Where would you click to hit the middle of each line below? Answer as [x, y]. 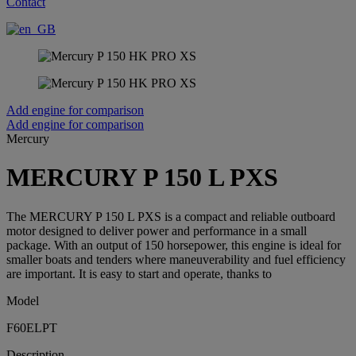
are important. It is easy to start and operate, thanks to [139, 273]
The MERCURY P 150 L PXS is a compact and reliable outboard [171, 216]
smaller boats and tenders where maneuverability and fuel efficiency [176, 259]
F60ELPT [32, 327]
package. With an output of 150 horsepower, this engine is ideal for [174, 245]
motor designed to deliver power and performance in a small [157, 230]
